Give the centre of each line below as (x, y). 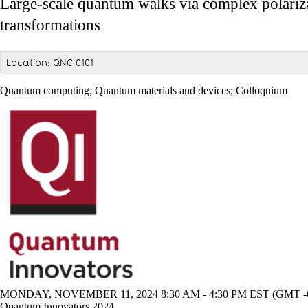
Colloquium (262, 90)
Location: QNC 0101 (50, 63)
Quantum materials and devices (163, 90)
